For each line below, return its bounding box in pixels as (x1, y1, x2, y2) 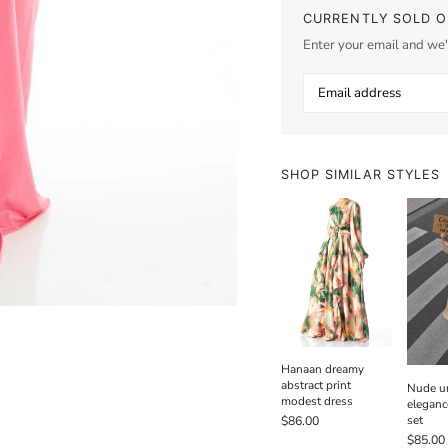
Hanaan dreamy (280, 361, 364, 378)
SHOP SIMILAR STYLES (280, 167, 441, 183)
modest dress (280, 393, 353, 410)
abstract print (280, 377, 351, 394)
